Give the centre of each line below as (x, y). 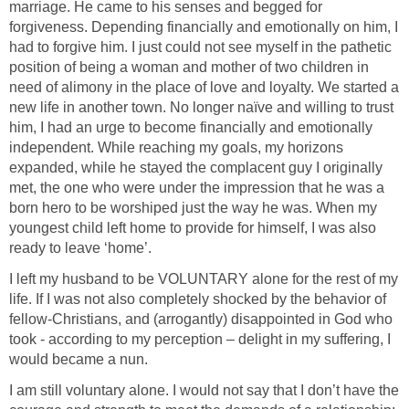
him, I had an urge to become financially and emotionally (191, 127)
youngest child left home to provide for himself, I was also (193, 227)
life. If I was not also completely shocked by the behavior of (198, 299)
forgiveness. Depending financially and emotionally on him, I (204, 26)
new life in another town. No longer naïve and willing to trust (201, 107)
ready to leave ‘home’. (80, 247)
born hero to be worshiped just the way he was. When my (193, 207)
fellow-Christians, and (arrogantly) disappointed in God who (201, 319)
